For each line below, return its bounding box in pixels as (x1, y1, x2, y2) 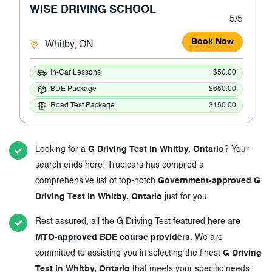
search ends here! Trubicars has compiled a (35, 161, 204, 170)
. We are (190, 233, 223, 242)
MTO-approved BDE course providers (35, 233, 190, 242)
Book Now (191, 38, 234, 47)
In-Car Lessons (50, 69, 101, 76)
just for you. (165, 192, 209, 202)
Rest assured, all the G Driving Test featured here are (35, 217, 240, 226)
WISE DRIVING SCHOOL (29, 4, 156, 16)
